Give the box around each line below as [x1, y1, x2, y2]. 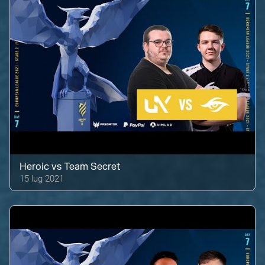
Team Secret [64, 160, 121, 173]
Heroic [20, 160, 50, 173]
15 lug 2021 [20, 172, 64, 184]
